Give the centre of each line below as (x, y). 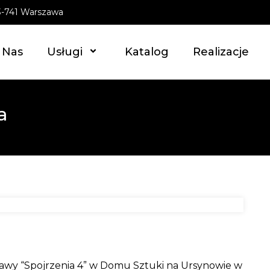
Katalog (147, 52)
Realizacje (221, 52)
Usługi (65, 52)
